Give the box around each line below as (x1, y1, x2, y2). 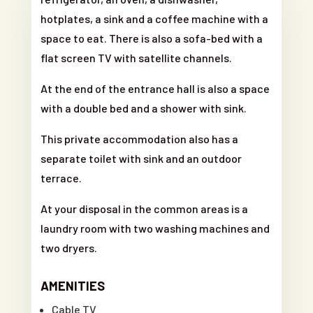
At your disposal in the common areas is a (41, 201, 249, 215)
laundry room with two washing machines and (41, 221, 270, 235)
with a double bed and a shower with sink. (41, 101, 247, 115)
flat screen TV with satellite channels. (41, 50, 233, 64)
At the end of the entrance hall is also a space (41, 81, 270, 95)
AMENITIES (41, 277, 105, 293)
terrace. (41, 170, 82, 184)
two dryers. (41, 240, 98, 254)
